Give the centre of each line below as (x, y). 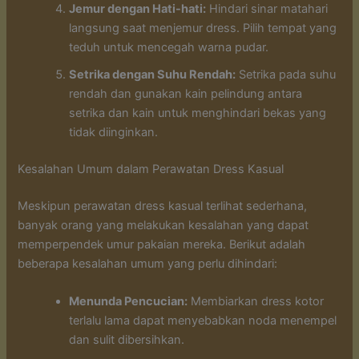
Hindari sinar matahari (267, 9)
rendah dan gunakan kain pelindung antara (186, 94)
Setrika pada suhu (286, 75)
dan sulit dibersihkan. (127, 340)
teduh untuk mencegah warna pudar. (169, 48)
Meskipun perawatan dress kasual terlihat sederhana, (163, 206)
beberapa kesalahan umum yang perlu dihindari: (148, 263)
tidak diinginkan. (114, 133)
